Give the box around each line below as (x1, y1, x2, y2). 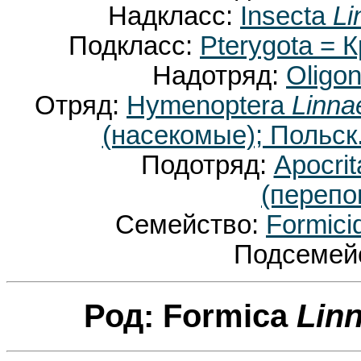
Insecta (240, 2, 333, 31)
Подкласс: (68, 31, 200, 61)
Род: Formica (83, 297, 297, 335)
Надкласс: (108, 2, 240, 31)
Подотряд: (140, 151, 274, 180)
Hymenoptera (127, 91, 292, 121)
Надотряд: (152, 61, 286, 91)
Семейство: (115, 210, 266, 240)
